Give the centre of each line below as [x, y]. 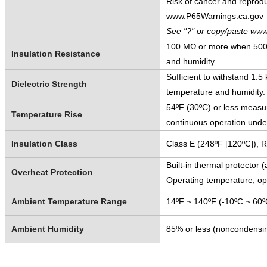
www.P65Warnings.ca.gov [215, 16]
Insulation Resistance [55, 53]
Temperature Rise [46, 114]
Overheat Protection [52, 172]
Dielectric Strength [49, 84]
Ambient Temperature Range [69, 201]
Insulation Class [44, 143]
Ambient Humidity [47, 229]
